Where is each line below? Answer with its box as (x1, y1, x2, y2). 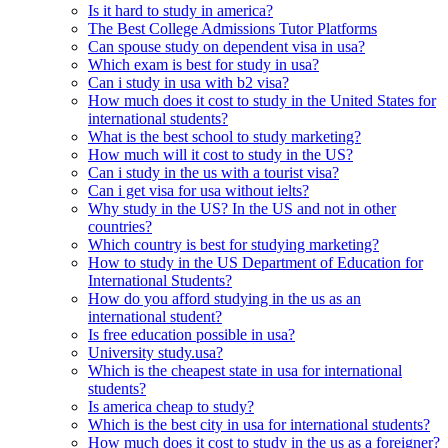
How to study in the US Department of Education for (88, 253, 423, 271)
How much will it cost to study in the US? (88, 145, 353, 163)
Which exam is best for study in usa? (88, 55, 319, 73)
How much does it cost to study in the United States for (88, 91, 436, 109)
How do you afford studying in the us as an (88, 289, 361, 307)
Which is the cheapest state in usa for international (88, 361, 402, 379)
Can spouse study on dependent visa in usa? (88, 37, 365, 55)
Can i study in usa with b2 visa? (88, 73, 289, 91)
